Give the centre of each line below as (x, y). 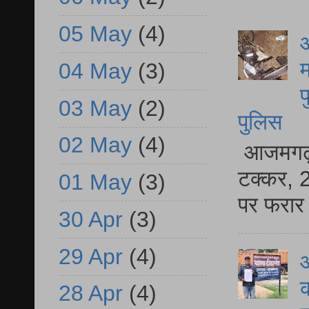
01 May (95, 182)
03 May (95, 108)
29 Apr (91, 256)
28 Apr (91, 293)
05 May (95, 34)
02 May (95, 145)
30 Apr (91, 219)
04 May (95, 71)
